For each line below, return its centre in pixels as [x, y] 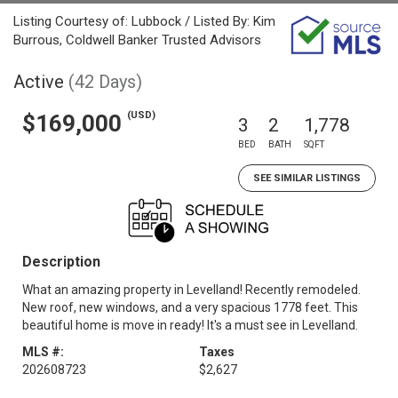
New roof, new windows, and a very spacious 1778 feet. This [190, 307]
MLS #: [43, 352]
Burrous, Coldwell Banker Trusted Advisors [137, 40]
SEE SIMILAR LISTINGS [307, 178]
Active [39, 82]
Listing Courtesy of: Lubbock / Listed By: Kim [144, 21]
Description [61, 262]
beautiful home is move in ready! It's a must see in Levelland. [190, 325]
